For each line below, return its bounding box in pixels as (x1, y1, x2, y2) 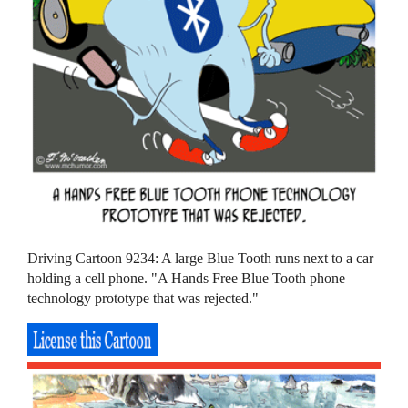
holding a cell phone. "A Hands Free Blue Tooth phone (27, 270, 346, 286)
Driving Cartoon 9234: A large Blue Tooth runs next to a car (27, 250, 374, 266)
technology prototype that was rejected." (27, 290, 260, 306)
